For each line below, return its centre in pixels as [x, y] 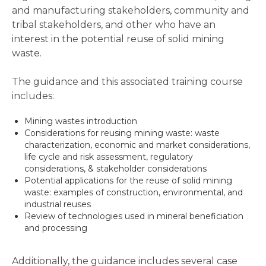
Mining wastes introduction [81, 121]
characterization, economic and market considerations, [137, 145]
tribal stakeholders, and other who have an [114, 24]
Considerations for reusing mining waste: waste [122, 133]
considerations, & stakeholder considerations [115, 168]
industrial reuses [58, 204]
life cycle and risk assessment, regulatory [109, 156]
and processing [56, 228]
